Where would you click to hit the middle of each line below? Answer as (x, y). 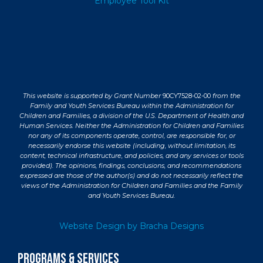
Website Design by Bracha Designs (131, 226)
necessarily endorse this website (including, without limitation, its (131, 146)
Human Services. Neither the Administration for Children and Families (131, 126)
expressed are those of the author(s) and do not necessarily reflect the (131, 176)
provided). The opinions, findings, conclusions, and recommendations (131, 166)
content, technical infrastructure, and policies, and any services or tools (131, 156)
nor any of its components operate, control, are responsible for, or (131, 136)
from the (226, 96)
